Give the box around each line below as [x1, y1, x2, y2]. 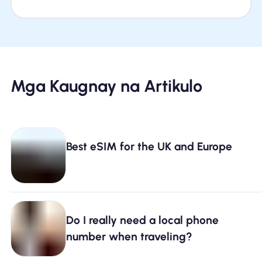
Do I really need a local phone [66, 213, 219, 227]
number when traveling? [66, 229, 193, 243]
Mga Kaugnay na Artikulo [10, 75, 202, 96]
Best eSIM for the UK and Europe [66, 140, 233, 154]
